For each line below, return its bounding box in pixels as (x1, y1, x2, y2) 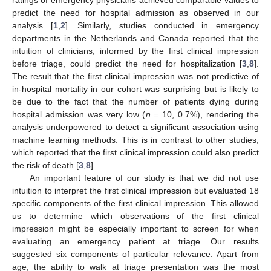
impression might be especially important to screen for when (12, 223, 259, 233)
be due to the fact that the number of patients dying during (12, 96, 259, 106)
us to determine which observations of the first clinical (12, 211, 259, 221)
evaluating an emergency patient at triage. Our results (12, 236, 259, 246)
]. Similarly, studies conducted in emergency (65, 20, 260, 30)
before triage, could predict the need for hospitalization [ (12, 58, 242, 68)
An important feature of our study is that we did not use (29, 172, 259, 183)
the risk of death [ (12, 160, 79, 170)
